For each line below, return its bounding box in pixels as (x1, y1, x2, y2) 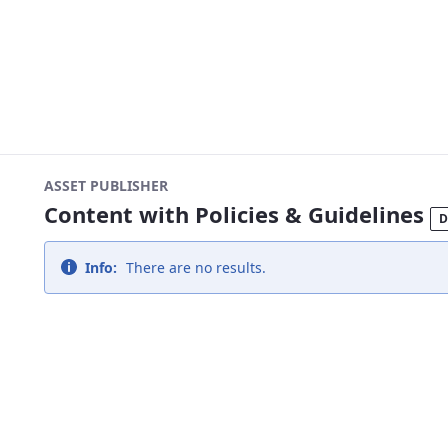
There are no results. (122, 258, 266, 277)
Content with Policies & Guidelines (44, 199, 430, 229)
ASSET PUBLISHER (44, 176, 168, 195)
